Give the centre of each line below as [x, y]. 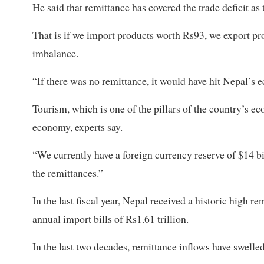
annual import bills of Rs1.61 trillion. [110, 219]
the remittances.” [68, 173]
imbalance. [55, 53]
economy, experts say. [77, 127]
